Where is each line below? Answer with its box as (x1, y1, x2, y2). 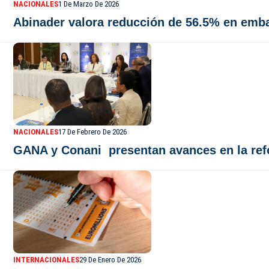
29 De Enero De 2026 (79, 255, 141, 264)
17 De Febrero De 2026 (58, 127, 127, 136)
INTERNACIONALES (13, 255, 79, 264)
